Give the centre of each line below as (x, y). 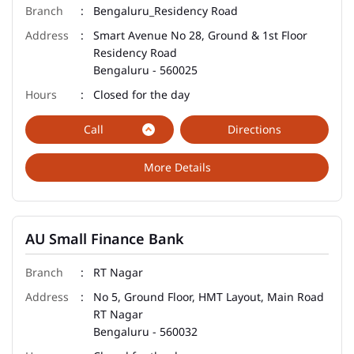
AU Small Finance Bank (105, 238)
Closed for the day (141, 94)
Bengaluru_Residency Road (166, 10)
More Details (177, 167)
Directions (254, 129)
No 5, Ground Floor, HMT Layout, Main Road (209, 296)
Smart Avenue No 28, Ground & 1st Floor (200, 35)
